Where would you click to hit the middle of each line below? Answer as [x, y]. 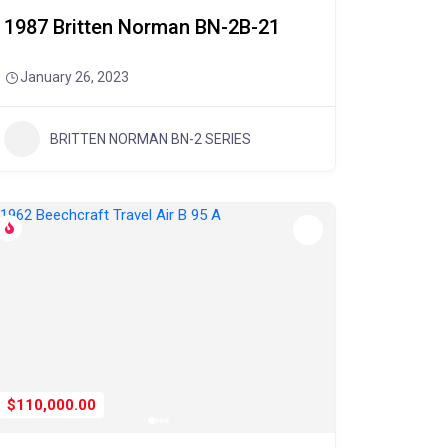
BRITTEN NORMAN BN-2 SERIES [150, 138]
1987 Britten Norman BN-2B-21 [141, 27]
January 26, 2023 [74, 77]
